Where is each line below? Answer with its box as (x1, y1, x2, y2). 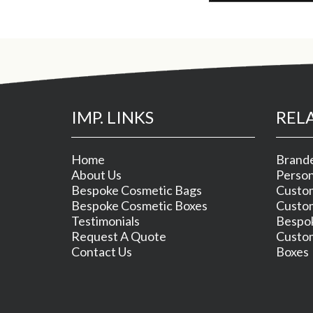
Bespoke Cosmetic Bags (71, 182, 202, 198)
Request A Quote (71, 228, 166, 244)
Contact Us (71, 244, 132, 259)
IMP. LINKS (71, 107, 154, 127)
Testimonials (71, 213, 140, 228)
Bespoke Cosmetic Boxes (71, 198, 208, 213)
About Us (71, 167, 122, 182)
